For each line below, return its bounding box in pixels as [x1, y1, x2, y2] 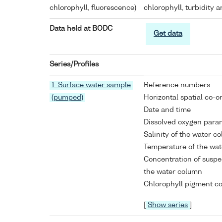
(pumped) [52, 94, 83, 102]
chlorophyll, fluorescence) [50, 4, 136, 12]
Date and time [144, 107, 191, 114]
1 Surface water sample [52, 82, 131, 89]
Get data [154, 30, 182, 38]
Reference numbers [144, 82, 210, 89]
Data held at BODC [50, 25, 112, 33]
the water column [144, 168, 202, 176]
